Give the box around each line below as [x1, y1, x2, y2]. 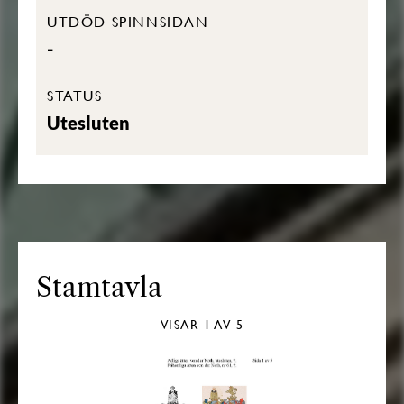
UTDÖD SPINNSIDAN [47, 11, 209, 32]
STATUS [47, 85, 103, 106]
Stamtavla [36, 271, 162, 304]
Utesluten [47, 112, 130, 133]
